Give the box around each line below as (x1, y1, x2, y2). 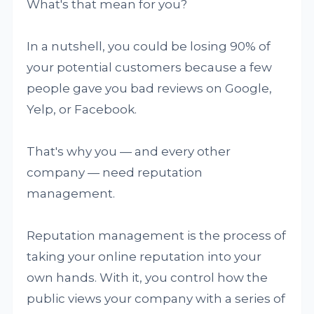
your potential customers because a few (27, 60, 273, 74)
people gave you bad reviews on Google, (27, 81, 273, 95)
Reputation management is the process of (27, 228, 287, 243)
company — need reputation (27, 165, 203, 179)
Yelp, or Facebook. (27, 102, 137, 116)
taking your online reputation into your (27, 249, 262, 264)
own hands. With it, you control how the (27, 270, 268, 285)
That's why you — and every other (27, 144, 231, 158)
